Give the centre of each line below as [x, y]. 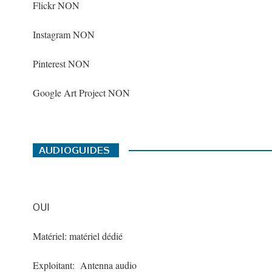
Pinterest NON [61, 63]
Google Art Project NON [81, 93]
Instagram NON [63, 34]
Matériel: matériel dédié [77, 236]
